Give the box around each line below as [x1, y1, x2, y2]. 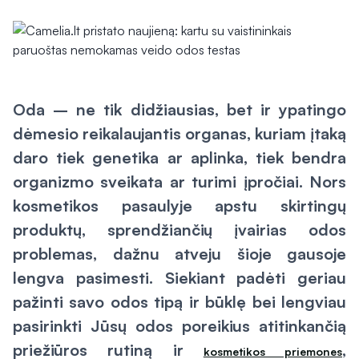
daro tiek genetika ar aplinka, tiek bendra [13, 147, 346, 167]
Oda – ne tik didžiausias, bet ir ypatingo [13, 99, 346, 119]
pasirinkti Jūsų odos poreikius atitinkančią [13, 316, 346, 336]
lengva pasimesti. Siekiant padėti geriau [13, 268, 346, 288]
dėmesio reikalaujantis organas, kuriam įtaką [13, 123, 346, 143]
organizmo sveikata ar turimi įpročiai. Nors [13, 171, 346, 192]
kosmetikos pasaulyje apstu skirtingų [13, 196, 346, 216]
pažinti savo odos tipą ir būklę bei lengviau [13, 292, 346, 312]
